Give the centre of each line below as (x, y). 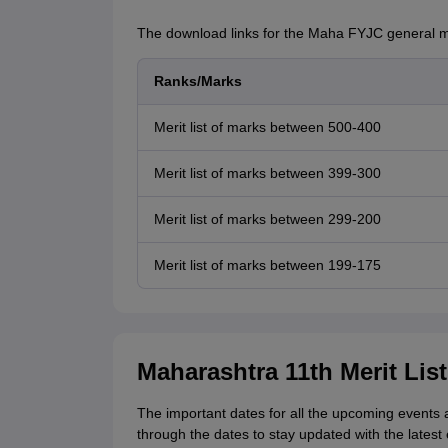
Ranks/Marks (197, 81)
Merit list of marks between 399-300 (267, 173)
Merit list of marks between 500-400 (267, 127)
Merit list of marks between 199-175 (267, 265)
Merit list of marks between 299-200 (267, 219)
